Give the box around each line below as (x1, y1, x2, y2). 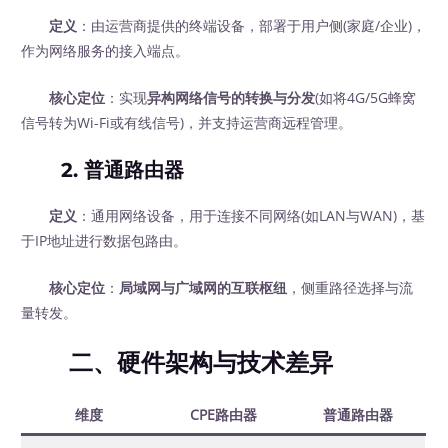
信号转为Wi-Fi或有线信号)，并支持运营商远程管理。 (21, 113, 353, 133)
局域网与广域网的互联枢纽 (119, 278, 288, 297)
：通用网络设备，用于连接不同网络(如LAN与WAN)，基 (77, 206, 426, 226)
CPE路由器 (189, 404, 257, 424)
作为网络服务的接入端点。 (21, 41, 190, 61)
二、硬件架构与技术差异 (69, 347, 334, 377)
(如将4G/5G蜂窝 (315, 88, 417, 108)
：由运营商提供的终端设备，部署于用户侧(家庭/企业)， (77, 16, 427, 36)
